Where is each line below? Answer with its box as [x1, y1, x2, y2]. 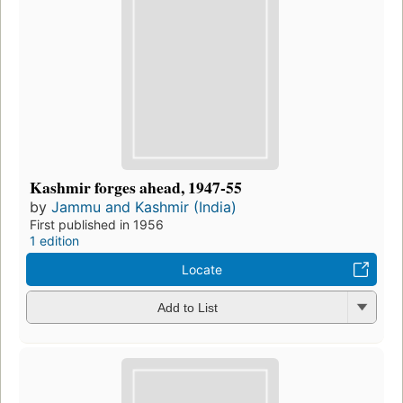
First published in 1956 [30, 216, 164, 232]
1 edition [30, 232, 79, 248]
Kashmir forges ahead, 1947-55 [30, 175, 242, 199]
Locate [181, 261, 222, 277]
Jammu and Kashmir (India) [51, 197, 237, 216]
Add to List [157, 300, 218, 316]
